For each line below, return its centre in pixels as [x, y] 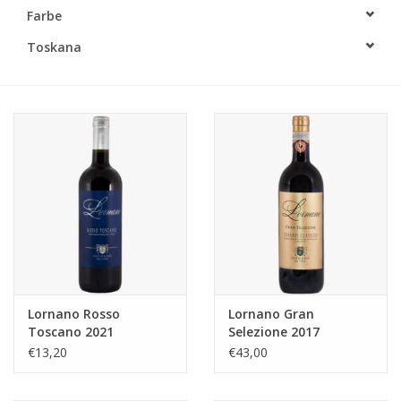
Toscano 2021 [71, 332]
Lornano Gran [271, 314]
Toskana [54, 47]
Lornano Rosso [74, 314]
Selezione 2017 [274, 332]
